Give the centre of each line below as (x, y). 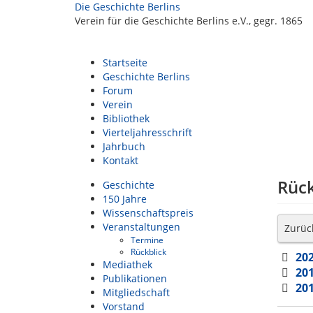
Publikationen (135, 278)
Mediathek (128, 264)
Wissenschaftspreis (148, 213)
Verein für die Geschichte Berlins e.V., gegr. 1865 (189, 21)
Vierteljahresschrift (147, 132)
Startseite (125, 63)
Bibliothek (126, 118)
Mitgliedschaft (136, 292)
